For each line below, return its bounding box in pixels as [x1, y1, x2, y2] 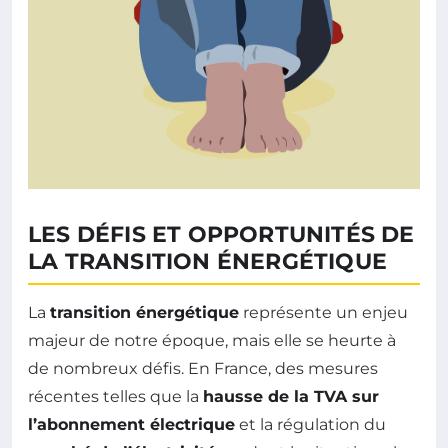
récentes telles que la [28, 387, 203, 407]
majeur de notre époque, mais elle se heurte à [28, 331, 396, 351]
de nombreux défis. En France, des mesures [28, 359, 378, 379]
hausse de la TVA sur [203, 387, 379, 407]
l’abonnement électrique [28, 415, 235, 435]
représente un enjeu [239, 303, 408, 323]
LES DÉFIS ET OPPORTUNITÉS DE [28, 221, 415, 249]
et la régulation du [235, 415, 386, 435]
